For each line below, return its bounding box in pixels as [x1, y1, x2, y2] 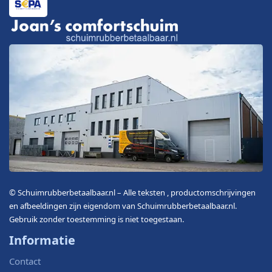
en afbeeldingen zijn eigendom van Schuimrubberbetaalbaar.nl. [9, 200, 237, 211]
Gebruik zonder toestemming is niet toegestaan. [9, 213, 184, 225]
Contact [9, 255, 41, 267]
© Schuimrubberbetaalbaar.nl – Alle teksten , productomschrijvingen [9, 186, 256, 198]
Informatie [9, 232, 75, 248]
